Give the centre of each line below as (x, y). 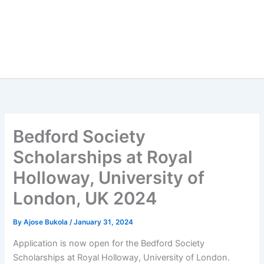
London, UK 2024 (85, 199)
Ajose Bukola (47, 222)
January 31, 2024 (104, 222)
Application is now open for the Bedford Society (109, 243)
